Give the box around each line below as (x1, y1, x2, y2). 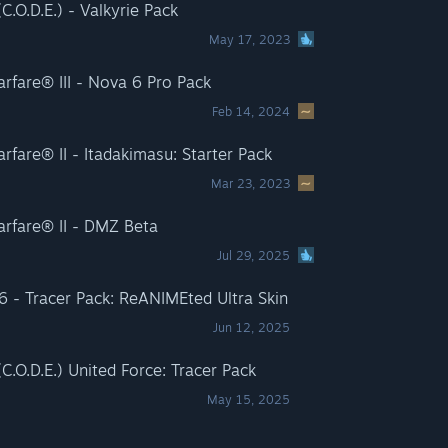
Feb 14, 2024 (212, 104, 291, 119)
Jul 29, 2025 (217, 248, 291, 263)
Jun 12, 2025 (213, 320, 291, 335)
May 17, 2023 (209, 32, 291, 47)
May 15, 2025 (207, 392, 291, 407)
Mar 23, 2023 (211, 176, 291, 191)
